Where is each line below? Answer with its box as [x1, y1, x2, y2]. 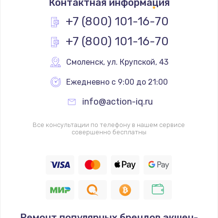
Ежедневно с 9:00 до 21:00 [66, 77, 168, 87]
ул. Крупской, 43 [107, 57, 168, 67]
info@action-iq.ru [82, 96, 153, 107]
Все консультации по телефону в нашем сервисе [33, 121, 185, 128]
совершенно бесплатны [71, 128, 146, 136]
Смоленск [66, 57, 103, 67]
